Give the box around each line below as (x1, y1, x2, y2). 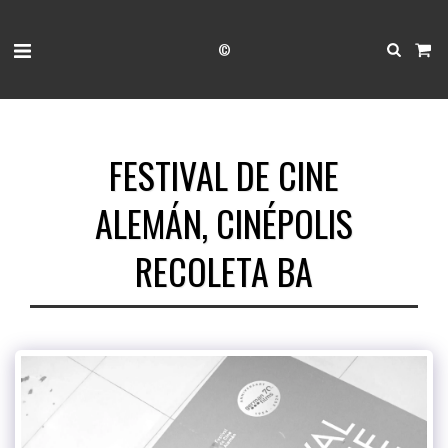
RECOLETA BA (135, 244, 313, 297)
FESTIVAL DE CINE (109, 148, 339, 201)
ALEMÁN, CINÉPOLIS (95, 196, 353, 249)
